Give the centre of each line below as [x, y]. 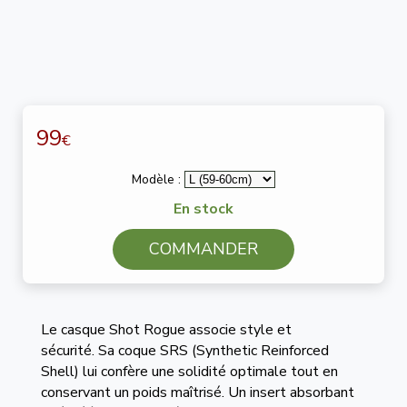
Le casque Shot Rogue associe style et [166, 330]
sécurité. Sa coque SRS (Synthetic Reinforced [184, 351]
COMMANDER [203, 249]
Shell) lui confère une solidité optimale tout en [189, 372]
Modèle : [158, 179]
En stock [203, 209]
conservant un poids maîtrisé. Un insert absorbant [197, 392]
